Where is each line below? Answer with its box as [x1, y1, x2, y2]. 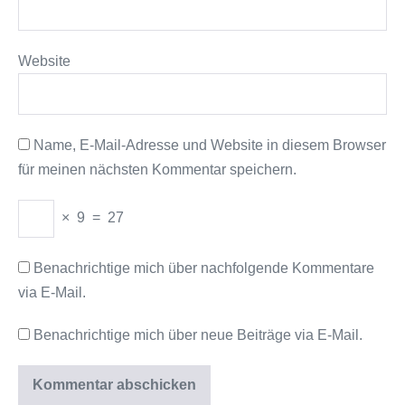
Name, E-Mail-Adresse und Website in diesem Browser [33, 137, 386, 153]
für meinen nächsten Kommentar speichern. [18, 162, 297, 177]
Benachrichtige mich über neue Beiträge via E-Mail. [33, 327, 363, 343]
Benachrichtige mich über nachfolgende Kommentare [33, 260, 374, 276]
